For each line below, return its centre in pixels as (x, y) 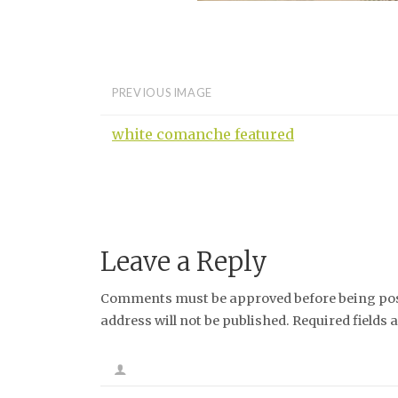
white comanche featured (203, 134)
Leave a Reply (184, 262)
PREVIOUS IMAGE (162, 93)
